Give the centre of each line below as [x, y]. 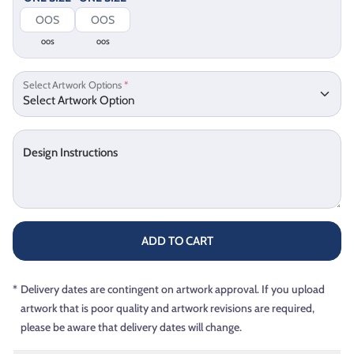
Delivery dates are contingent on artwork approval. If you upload [173, 289]
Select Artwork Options [73, 85]
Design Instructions [70, 152]
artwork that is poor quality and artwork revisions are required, [168, 308]
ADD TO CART [177, 241]
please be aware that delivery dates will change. [131, 327]
